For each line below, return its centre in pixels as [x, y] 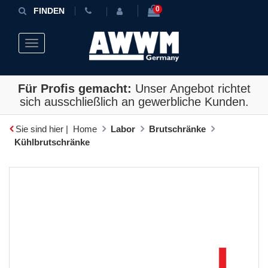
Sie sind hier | [42, 129]
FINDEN [49, 11]
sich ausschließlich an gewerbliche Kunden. [134, 102]
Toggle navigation [60, 45]
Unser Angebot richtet [191, 89]
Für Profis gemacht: [74, 89]
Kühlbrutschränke [52, 142]
